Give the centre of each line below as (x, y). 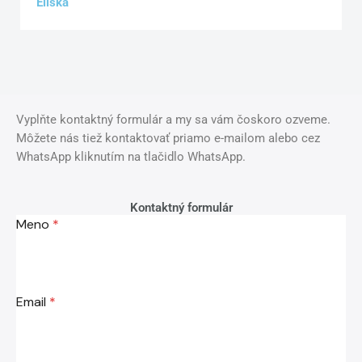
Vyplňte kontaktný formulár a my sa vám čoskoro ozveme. (173, 119)
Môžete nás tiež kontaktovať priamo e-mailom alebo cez (168, 138)
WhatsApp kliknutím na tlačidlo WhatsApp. (131, 156)
